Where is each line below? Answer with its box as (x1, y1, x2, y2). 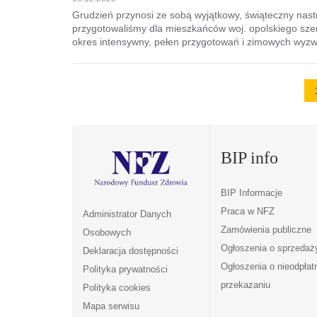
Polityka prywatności (83, 263, 168, 275)
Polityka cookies (83, 282, 151, 293)
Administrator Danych (83, 208, 171, 219)
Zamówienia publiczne (220, 224, 311, 235)
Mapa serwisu (83, 300, 139, 311)
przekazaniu (220, 279, 270, 290)
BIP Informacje (220, 187, 282, 198)
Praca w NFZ (220, 205, 275, 217)
